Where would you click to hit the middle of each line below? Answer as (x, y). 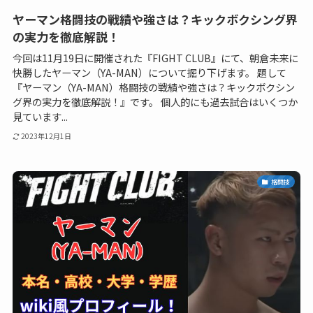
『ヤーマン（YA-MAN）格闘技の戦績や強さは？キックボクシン (153, 87)
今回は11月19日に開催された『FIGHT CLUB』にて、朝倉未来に (155, 58)
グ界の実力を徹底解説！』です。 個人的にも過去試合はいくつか (155, 102)
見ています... (40, 117)
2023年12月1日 (46, 136)
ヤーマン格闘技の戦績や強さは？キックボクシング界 (155, 20)
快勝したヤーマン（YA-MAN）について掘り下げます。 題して (149, 73)
